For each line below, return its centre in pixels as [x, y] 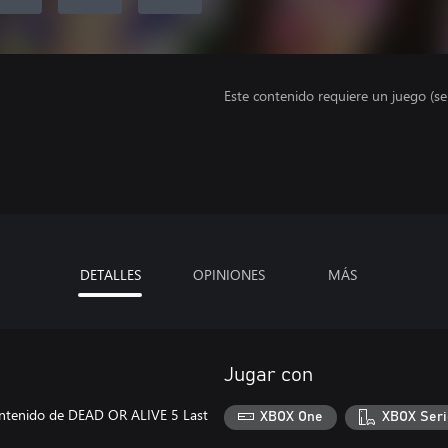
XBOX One [292, 417]
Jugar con [268, 374]
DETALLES [110, 274]
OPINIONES [228, 274]
